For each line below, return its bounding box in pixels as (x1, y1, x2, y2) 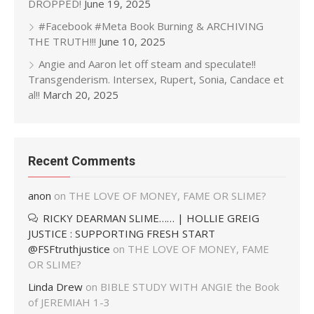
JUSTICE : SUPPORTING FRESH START (28, 226, 215, 240)
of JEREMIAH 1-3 (28, 295, 110, 309)
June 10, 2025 (99, 34, 165, 48)
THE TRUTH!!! (28, 34, 96, 48)
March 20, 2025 (43, 88, 118, 102)
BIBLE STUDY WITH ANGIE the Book (100, 280, 279, 294)
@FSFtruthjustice (28, 242, 110, 256)
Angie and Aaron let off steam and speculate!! (39, 57, 256, 71)
